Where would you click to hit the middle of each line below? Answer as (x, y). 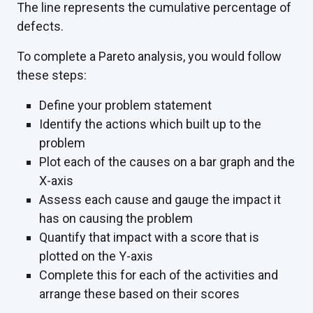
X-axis (56, 181)
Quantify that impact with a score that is (149, 238)
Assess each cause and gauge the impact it (160, 200)
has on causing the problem (116, 219)
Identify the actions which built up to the (150, 124)
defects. (40, 27)
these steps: (52, 75)
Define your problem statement (125, 105)
